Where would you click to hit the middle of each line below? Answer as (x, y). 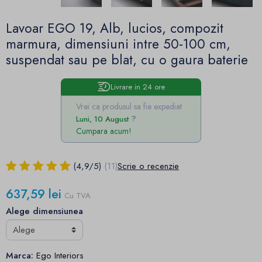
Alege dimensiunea (44, 211)
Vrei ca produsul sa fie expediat (129, 106)
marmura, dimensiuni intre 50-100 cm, (118, 44)
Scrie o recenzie (148, 166)
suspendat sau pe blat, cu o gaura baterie (127, 60)
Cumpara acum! (104, 131)
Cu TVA (77, 195)
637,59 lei (34, 194)
